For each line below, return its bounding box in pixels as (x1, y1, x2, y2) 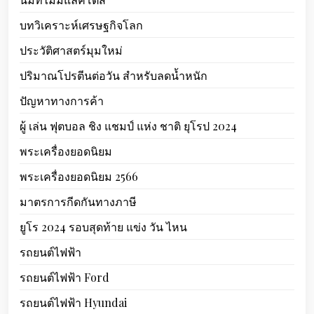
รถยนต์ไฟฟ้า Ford (20, 270, 109, 285)
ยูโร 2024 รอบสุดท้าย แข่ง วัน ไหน (20, 219, 187, 234)
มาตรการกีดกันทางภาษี (20, 194, 137, 209)
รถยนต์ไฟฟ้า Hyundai (20, 295, 127, 310)
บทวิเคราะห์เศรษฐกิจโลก (20, 18, 143, 32)
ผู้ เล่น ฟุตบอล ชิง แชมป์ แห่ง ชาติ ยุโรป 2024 (20, 118, 237, 133)
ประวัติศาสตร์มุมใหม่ (20, 43, 123, 57)
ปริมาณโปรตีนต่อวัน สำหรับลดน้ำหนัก (20, 68, 207, 83)
